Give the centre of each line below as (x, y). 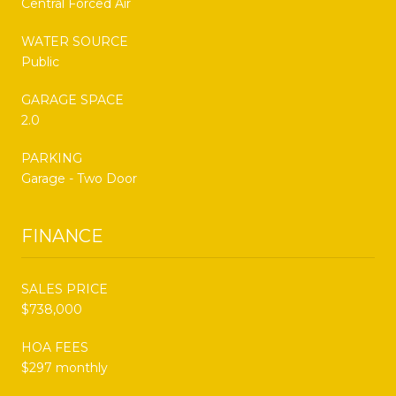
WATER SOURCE (75, 41)
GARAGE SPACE (72, 99)
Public (40, 61)
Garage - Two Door (79, 178)
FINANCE (62, 236)
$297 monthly (65, 367)
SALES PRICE (65, 289)
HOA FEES (55, 347)
